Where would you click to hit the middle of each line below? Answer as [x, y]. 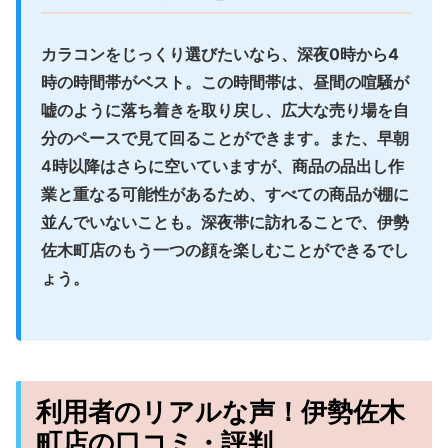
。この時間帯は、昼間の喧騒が [297, 81]
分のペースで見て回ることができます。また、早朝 [225, 137]
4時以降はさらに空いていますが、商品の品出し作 [222, 165]
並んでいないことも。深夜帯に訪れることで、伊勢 [225, 221]
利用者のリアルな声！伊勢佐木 [220, 411]
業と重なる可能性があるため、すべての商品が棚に [225, 193]
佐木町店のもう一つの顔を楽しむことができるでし [225, 249]
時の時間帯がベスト [113, 81]
